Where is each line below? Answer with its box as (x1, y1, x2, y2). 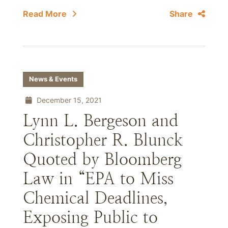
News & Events (29, 75, 77, 83)
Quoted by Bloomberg (23, 150, 182, 168)
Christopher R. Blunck (23, 131, 183, 149)
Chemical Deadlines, (23, 189, 168, 207)
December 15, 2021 (35, 96, 102, 104)
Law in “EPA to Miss (23, 169, 174, 188)
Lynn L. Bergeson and (23, 111, 178, 130)
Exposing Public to (23, 208, 158, 226)
